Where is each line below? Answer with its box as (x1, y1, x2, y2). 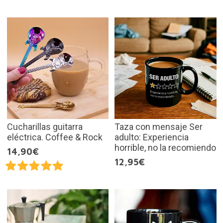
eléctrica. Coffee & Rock (6, 132, 103, 143)
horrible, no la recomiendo (114, 142, 216, 153)
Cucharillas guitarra (6, 121, 83, 132)
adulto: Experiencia (114, 132, 189, 143)
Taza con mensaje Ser (114, 121, 203, 132)
